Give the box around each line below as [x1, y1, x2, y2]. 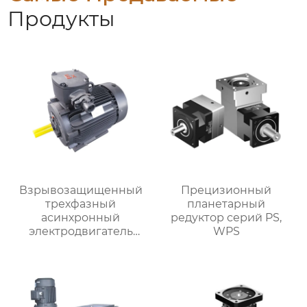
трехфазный [45, 197, 116, 210]
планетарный [187, 197, 266, 210]
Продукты [8, 6, 116, 32]
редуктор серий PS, [171, 210, 282, 224]
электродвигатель [28, 224, 133, 238]
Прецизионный [181, 183, 272, 197]
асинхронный [41, 210, 121, 224]
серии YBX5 [47, 238, 114, 251]
